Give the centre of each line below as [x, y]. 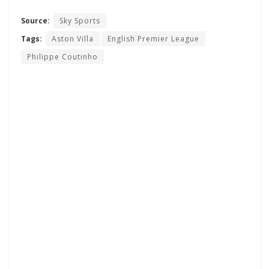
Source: [35, 20]
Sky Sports [80, 20]
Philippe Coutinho [62, 56]
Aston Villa [73, 38]
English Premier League [153, 38]
